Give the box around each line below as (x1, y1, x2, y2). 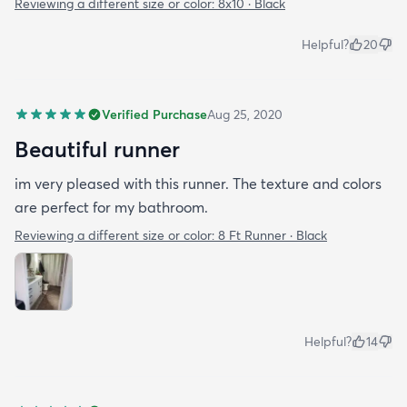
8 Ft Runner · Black (218, 227, 327, 244)
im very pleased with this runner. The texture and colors (15, 174, 382, 194)
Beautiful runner (15, 135, 180, 164)
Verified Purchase (102, 106, 207, 124)
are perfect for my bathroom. (15, 198, 208, 217)
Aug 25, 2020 (207, 106, 283, 124)
